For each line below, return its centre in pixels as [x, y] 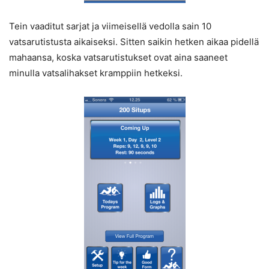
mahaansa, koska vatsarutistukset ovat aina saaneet [118, 58]
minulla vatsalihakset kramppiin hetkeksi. [96, 73]
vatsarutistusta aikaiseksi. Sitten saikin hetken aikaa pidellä [134, 42]
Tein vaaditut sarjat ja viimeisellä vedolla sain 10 [110, 26]
